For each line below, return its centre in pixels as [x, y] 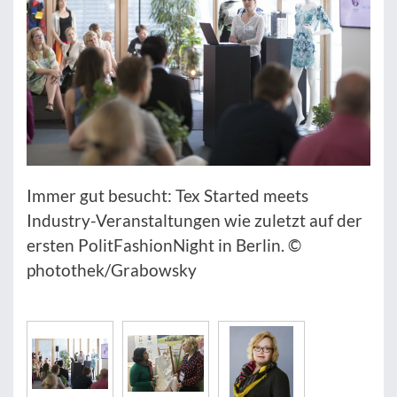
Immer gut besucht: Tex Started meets [167, 195]
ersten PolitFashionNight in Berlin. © [164, 245]
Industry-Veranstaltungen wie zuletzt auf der [195, 220]
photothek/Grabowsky [112, 269]
